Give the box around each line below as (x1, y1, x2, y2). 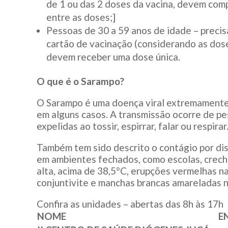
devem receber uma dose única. (46, 51, 180, 63)
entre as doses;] (46, 11, 116, 23)
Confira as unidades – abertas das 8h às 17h (37, 198, 223, 210)
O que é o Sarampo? (37, 75, 124, 88)
